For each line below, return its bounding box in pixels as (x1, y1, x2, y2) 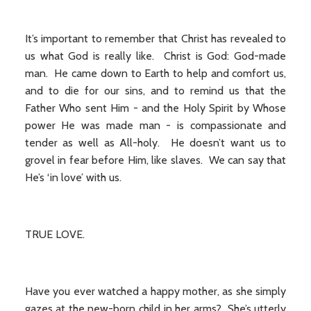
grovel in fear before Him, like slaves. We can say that (24, 153, 287, 167)
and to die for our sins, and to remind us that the (24, 84, 287, 97)
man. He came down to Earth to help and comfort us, (24, 67, 287, 80)
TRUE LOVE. (24, 228, 85, 241)
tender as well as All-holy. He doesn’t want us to (24, 136, 287, 149)
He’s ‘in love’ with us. (24, 171, 121, 184)
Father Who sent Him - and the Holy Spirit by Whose (24, 101, 287, 115)
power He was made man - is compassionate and (24, 119, 287, 132)
